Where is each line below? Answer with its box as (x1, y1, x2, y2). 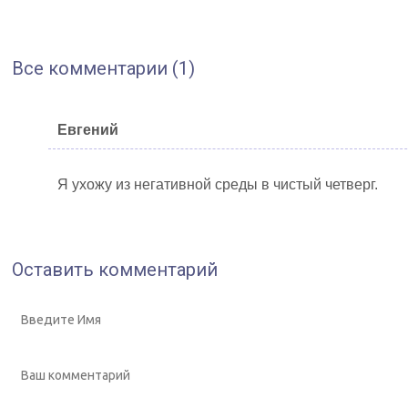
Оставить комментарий (12, 258, 218, 280)
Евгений (57, 121, 118, 138)
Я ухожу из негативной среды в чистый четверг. (57, 176, 378, 192)
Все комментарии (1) (12, 56, 195, 79)
